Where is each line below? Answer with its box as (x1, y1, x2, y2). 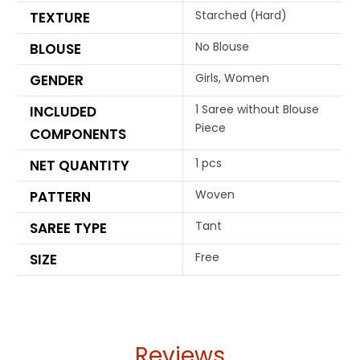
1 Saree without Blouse (195, 101, 320, 118)
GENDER (30, 71, 84, 91)
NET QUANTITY (30, 156, 130, 176)
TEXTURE (30, 8, 91, 28)
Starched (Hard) (195, 7, 288, 24)
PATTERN (30, 187, 92, 207)
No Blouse (195, 39, 250, 55)
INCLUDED (30, 102, 97, 122)
